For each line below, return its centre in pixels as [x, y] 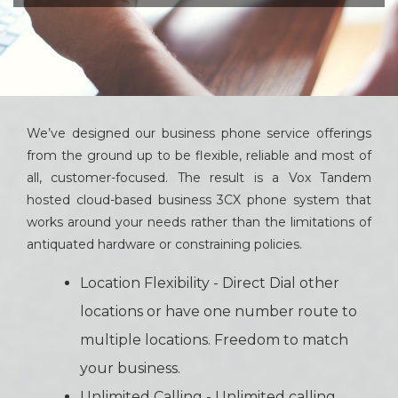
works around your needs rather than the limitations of [199, 222]
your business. [130, 368]
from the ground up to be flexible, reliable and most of [199, 155]
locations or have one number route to [219, 311]
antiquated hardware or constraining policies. [164, 244]
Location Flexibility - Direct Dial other [210, 283]
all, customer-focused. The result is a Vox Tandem [199, 178]
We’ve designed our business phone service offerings [199, 133]
